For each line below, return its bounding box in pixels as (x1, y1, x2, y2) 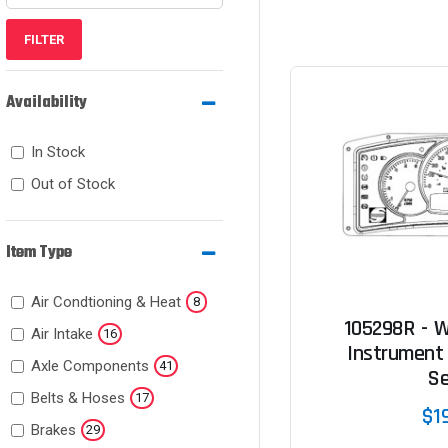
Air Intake (30, 325, 93, 343)
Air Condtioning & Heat (30, 293, 181, 311)
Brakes (30, 421, 76, 439)
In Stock (30, 143, 85, 161)
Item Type (5, 241, 72, 265)
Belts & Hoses (30, 389, 125, 407)
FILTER (23, 32, 64, 47)
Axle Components (30, 357, 149, 375)
